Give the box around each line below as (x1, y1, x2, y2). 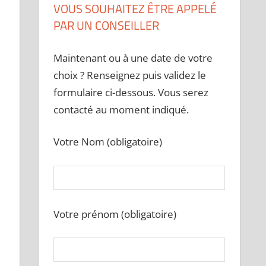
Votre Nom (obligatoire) (53, 135, 163, 149)
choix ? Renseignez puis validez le (53, 68, 207, 82)
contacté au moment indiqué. (53, 102, 189, 116)
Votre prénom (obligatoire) (53, 207, 177, 221)
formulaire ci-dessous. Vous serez (53, 85, 209, 99)
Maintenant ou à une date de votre (53, 50, 213, 65)
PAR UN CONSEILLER (53, 16, 160, 35)
